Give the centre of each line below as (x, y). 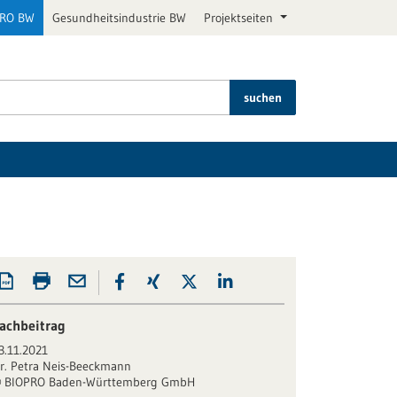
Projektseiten (241, 18)
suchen (263, 97)
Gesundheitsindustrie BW (120, 18)
